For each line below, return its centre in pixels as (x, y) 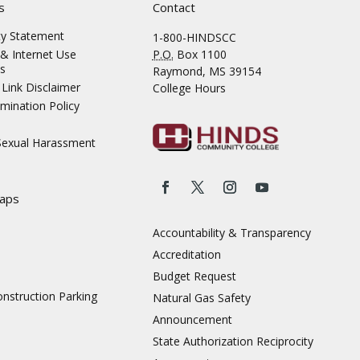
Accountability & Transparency (231, 233)
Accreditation (186, 255)
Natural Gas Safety (201, 298)
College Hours (189, 88)
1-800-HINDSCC (194, 38)
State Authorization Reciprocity (233, 342)
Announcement (192, 320)
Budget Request (194, 276)
